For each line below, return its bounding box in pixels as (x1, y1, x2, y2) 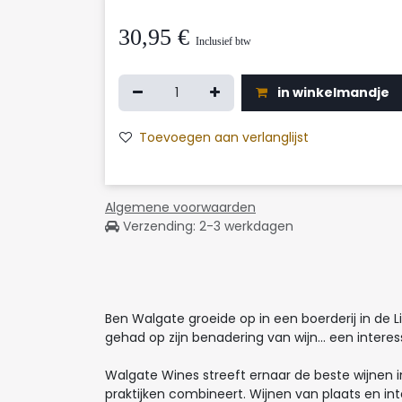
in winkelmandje (275, 83, 389, 101)
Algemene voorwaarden (105, 198, 256, 216)
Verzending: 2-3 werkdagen (119, 217, 293, 235)
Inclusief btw (196, 35, 251, 48)
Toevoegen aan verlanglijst (139, 128, 309, 146)
